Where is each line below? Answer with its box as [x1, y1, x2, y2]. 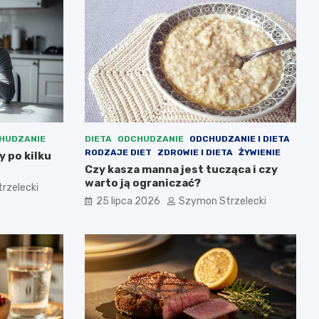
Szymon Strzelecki [178, 195, 266, 208]
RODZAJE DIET [84, 147, 152, 158]
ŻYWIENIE [238, 147, 281, 158]
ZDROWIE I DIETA [157, 147, 233, 158]
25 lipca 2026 [95, 195, 160, 208]
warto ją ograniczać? [84, 177, 201, 190]
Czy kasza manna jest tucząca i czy [84, 163, 278, 177]
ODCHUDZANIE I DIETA [189, 134, 290, 145]
